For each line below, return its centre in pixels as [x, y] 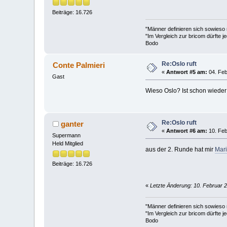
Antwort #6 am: [187, 130]
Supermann [67, 135]
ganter [72, 124]
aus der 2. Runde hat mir [180, 149]
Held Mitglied [68, 143]
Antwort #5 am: [187, 72]
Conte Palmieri [79, 65]
